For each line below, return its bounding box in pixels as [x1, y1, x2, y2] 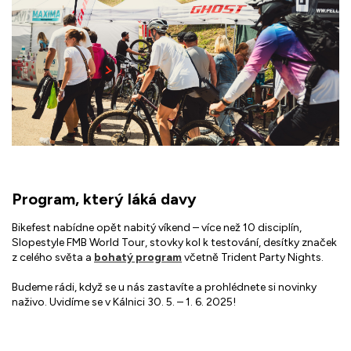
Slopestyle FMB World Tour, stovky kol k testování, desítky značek [12, 236, 337, 250]
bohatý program [94, 251, 182, 265]
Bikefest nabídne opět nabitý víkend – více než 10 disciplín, [12, 221, 302, 235]
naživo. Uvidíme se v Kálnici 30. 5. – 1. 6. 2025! [12, 295, 236, 309]
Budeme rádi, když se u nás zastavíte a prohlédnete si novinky [12, 280, 317, 295]
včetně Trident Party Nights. [182, 251, 324, 265]
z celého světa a [12, 251, 94, 265]
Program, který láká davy [12, 189, 197, 208]
